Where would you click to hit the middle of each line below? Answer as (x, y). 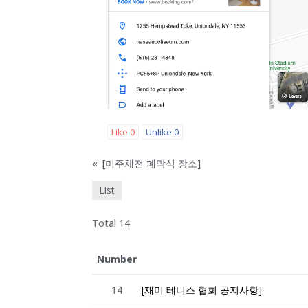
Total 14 (111, 223)
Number (117, 259)
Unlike (160, 132)
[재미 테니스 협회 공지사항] (202, 290)
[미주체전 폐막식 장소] (152, 164)
